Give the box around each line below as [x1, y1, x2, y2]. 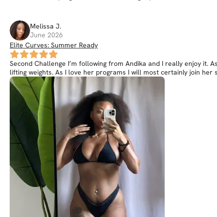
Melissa [30, 22, 54, 31]
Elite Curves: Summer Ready [10, 41, 98, 49]
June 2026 [30, 31, 63, 39]
